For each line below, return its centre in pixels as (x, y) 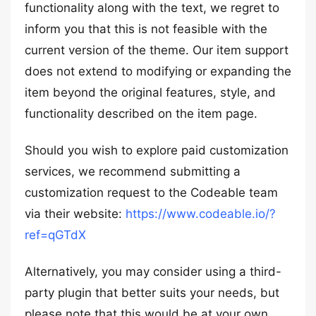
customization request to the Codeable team (151, 193)
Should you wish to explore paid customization (157, 150)
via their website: (75, 214)
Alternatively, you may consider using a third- (153, 272)
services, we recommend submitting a (133, 171)
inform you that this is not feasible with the (146, 29)
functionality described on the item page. (141, 114)
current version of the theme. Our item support (157, 50)
